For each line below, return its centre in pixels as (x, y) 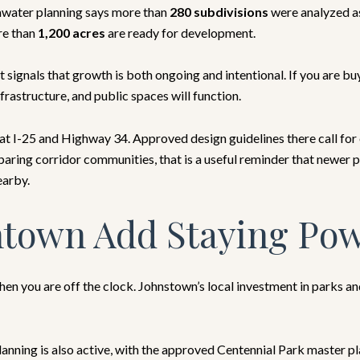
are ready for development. (180, 32)
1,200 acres (72, 32)
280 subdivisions (219, 11)
